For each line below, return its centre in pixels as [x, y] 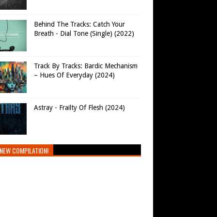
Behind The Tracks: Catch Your [79, 24]
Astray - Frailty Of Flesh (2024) [79, 108]
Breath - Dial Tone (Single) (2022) [84, 34]
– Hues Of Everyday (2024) [74, 75]
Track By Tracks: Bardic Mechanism [86, 66]
